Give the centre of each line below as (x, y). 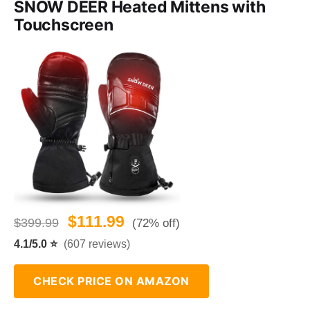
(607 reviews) (97, 244)
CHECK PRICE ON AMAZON (111, 281)
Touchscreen (64, 25)
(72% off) (156, 224)
